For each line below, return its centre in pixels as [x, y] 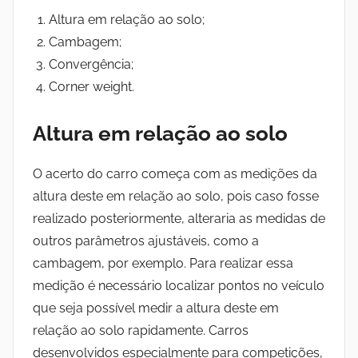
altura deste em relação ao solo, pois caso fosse [176, 197]
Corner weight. [91, 86]
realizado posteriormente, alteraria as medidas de [179, 219]
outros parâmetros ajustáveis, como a [146, 241]
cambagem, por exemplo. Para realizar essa [163, 264]
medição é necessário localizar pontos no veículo [179, 286]
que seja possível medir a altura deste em [156, 308]
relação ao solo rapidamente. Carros [141, 331]
